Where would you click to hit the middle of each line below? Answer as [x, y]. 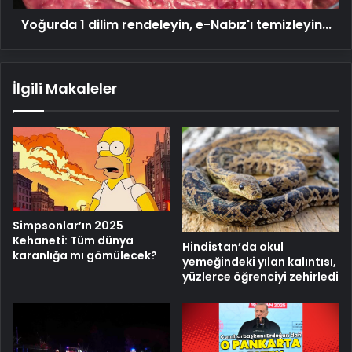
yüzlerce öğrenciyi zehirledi [260, 277]
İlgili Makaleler [65, 88]
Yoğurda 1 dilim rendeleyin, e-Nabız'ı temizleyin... [176, 24]
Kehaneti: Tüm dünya [73, 241]
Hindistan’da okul [233, 247]
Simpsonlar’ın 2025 [68, 226]
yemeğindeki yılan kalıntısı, [259, 262]
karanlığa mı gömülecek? [85, 256]
